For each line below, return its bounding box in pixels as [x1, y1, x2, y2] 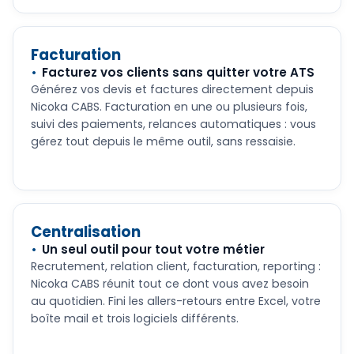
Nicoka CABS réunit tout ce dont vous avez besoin [31, 276, 309, 292]
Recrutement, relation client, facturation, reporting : [31, 258, 321, 275]
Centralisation [31, 222, 141, 243]
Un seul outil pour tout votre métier [42, 241, 265, 258]
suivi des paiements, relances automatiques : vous [31, 116, 316, 133]
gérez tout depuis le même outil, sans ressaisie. [31, 134, 296, 150]
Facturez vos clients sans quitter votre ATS [42, 64, 314, 81]
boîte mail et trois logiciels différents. [31, 311, 239, 327]
